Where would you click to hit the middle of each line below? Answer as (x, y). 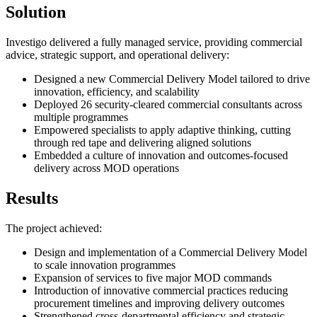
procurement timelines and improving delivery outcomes (161, 303)
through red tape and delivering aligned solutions (144, 142)
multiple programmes (82, 117)
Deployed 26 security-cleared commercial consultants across (168, 104)
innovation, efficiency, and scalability (118, 91)
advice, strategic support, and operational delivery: (119, 54)
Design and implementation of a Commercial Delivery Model (171, 252)
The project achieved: (55, 228)
